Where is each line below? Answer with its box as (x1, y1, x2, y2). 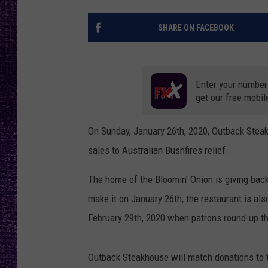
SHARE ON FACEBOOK (157, 23, 234, 33)
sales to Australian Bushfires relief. (88, 144, 229, 157)
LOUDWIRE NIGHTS (175, 19, 242, 29)
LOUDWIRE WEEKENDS (175, 49, 253, 59)
